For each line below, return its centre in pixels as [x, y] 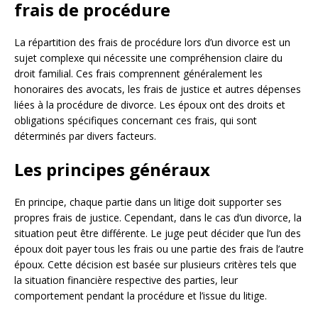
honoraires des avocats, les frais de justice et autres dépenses [158, 89]
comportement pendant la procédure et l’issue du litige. [141, 296]
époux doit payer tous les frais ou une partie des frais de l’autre [159, 249]
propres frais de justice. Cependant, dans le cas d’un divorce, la [158, 218]
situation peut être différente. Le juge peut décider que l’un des [158, 234]
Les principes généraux [112, 170]
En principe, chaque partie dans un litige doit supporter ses [148, 202]
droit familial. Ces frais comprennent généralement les [138, 74]
